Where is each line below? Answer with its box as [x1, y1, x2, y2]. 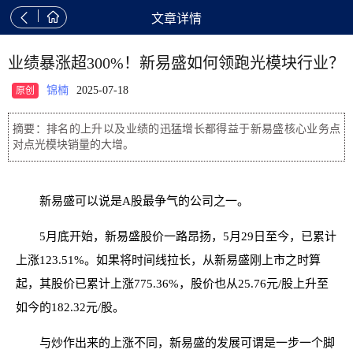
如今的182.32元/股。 [16, 301, 124, 314]
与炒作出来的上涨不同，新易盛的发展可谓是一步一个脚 [39, 336, 335, 349]
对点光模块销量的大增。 [13, 139, 134, 150]
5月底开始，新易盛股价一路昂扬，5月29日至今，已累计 [39, 230, 336, 243]
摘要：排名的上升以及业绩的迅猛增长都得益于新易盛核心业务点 [13, 123, 340, 135]
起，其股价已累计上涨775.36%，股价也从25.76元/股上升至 [16, 277, 329, 290]
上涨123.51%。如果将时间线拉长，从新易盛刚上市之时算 [16, 254, 321, 266]
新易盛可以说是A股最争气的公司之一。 [39, 195, 249, 207]
